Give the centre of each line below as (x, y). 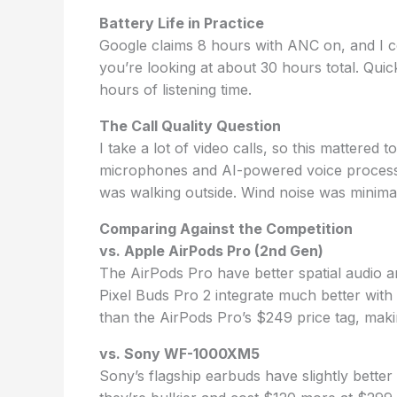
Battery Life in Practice (182, 23)
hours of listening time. (175, 90)
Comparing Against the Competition (226, 229)
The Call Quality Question (190, 126)
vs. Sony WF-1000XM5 (179, 354)
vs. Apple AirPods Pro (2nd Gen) (211, 251)
